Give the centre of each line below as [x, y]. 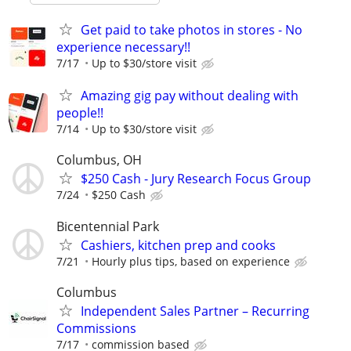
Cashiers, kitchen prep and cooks [178, 245]
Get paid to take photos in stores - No [192, 30]
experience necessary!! [123, 47]
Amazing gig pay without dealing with [190, 96]
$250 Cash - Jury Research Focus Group [196, 179]
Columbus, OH [99, 160]
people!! [80, 113]
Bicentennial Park [108, 226]
